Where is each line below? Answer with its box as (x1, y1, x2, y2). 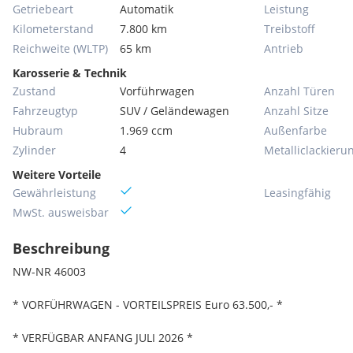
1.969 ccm (120, 123, 173, 138)
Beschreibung (13, 239, 110, 258)
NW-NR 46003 (13, 264, 86, 279)
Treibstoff (264, 21, 315, 36)
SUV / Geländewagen (120, 103, 230, 118)
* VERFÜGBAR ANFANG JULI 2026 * (13, 330, 193, 345)
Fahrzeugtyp (13, 103, 78, 118)
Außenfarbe (264, 123, 327, 138)
